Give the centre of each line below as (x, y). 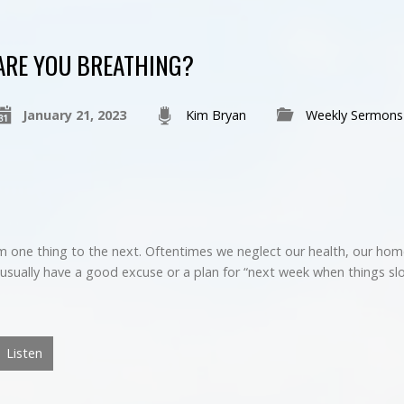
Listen (23, 353)
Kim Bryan (216, 115)
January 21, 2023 (74, 115)
